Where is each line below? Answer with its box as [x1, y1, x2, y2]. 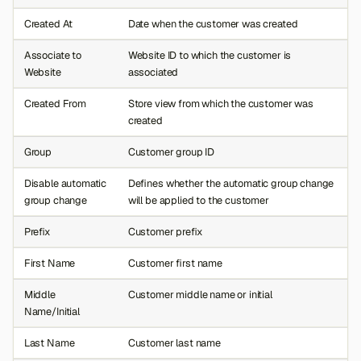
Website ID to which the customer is [127, 48, 292, 63]
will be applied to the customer [127, 193, 269, 208]
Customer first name [127, 256, 222, 271]
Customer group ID [127, 145, 215, 160]
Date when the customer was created [127, 17, 298, 31]
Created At [23, 17, 73, 31]
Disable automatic [23, 176, 107, 191]
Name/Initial [23, 305, 80, 319]
